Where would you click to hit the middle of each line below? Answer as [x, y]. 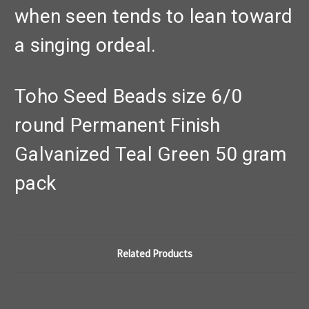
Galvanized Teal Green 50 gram [151, 154]
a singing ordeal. [86, 46]
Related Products [154, 254]
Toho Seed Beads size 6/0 [128, 97]
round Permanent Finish [118, 126]
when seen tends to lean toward [154, 17]
